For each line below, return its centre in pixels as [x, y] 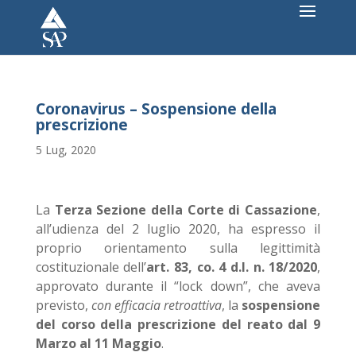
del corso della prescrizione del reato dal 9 [178, 324]
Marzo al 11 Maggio [98, 343]
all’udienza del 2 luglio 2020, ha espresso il [178, 229]
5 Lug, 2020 [66, 150]
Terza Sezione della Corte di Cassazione [186, 210]
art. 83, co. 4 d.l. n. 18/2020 [232, 267]
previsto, [62, 305]
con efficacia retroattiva [155, 305]
